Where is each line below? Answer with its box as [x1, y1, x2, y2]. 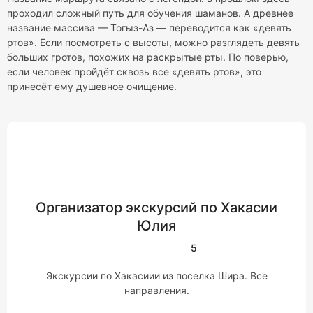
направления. [124, 284, 189, 296]
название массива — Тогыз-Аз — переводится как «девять [7, 22, 291, 34]
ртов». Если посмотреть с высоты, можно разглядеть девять [7, 36, 300, 48]
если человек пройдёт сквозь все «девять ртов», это [7, 66, 261, 78]
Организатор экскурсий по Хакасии [36, 199, 277, 216]
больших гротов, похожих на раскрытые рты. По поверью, [7, 51, 289, 63]
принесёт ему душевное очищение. [7, 80, 177, 92]
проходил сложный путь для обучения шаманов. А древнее [7, 7, 293, 19]
